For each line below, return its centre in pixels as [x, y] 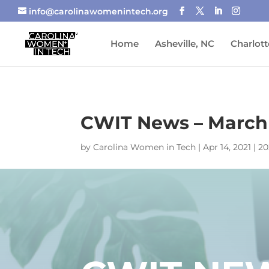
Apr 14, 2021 [227, 147]
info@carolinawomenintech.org [98, 11]
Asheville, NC [185, 44]
